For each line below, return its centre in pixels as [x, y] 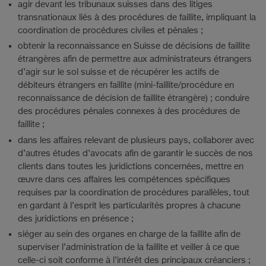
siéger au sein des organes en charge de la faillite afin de [129, 235]
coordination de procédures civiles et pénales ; [110, 30]
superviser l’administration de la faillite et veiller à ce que [129, 248]
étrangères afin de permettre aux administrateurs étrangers [135, 59]
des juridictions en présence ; [76, 218]
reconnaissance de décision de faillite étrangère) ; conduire [134, 99]
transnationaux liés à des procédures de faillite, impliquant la [137, 17]
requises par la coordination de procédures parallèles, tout [134, 192]
